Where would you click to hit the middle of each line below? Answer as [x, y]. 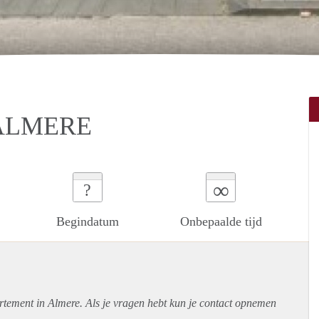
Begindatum [87, 221]
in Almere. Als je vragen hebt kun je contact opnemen [155, 303]
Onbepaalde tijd [221, 221]
